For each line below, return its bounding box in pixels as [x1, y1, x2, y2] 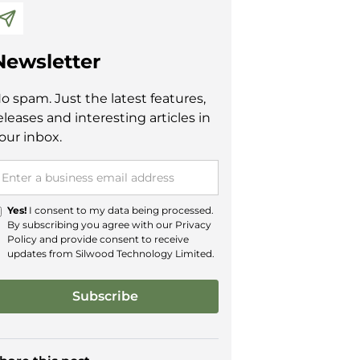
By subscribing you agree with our [7, 218, 176, 231]
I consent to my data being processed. [27, 203, 215, 216]
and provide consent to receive [37, 232, 190, 245]
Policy [7, 232, 38, 245]
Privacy [175, 218, 212, 231]
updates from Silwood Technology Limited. [7, 247, 215, 260]
